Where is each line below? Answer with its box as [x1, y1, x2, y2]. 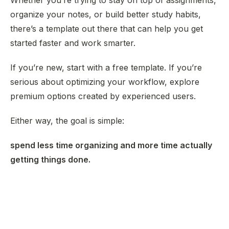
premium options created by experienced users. [10, 91, 196, 101]
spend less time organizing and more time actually [10, 140, 212, 150]
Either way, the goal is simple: [10, 116, 124, 126]
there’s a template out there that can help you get [10, 24, 203, 34]
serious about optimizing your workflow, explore [10, 77, 199, 87]
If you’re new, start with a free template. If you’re [10, 62, 202, 73]
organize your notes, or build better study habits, [10, 9, 201, 19]
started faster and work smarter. [10, 38, 135, 48]
